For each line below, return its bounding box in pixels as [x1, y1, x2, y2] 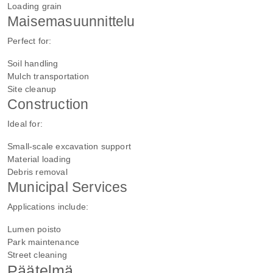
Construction [7, 96, 89, 112]
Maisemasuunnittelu [7, 13, 135, 29]
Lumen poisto [7, 224, 62, 234]
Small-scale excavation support [7, 141, 131, 151]
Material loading [7, 154, 71, 164]
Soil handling [7, 58, 58, 68]
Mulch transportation [7, 71, 89, 81]
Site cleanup [7, 83, 57, 94]
